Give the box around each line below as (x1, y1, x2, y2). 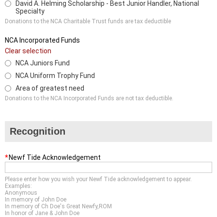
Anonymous (5, 189, 37, 197)
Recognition (10, 126, 65, 137)
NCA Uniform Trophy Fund (15, 72, 95, 80)
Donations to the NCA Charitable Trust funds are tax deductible (5, 18, 171, 25)
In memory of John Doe (5, 196, 66, 203)
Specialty (15, 7, 45, 15)
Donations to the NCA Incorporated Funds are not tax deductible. (5, 95, 173, 102)
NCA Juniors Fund (15, 59, 70, 67)
